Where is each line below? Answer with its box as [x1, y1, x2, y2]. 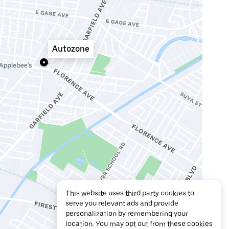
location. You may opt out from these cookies [65, 220, 213, 228]
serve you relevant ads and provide [65, 199, 178, 208]
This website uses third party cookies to [65, 189, 194, 197]
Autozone [52, 44, 89, 54]
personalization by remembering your [65, 210, 188, 218]
